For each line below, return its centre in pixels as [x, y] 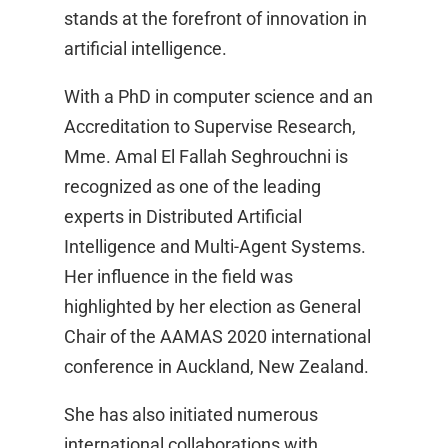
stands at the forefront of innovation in [215, 19]
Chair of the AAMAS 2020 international [217, 337]
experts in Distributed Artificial [183, 217]
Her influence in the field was [178, 277]
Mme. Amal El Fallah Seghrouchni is [206, 157]
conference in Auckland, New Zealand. [216, 367]
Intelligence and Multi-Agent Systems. [215, 247]
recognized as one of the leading [192, 187]
